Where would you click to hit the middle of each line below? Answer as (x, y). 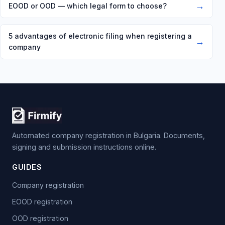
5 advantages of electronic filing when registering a (100, 36)
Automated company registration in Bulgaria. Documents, (108, 136)
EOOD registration (42, 202)
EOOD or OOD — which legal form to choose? (88, 6)
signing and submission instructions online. (84, 147)
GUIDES (27, 167)
